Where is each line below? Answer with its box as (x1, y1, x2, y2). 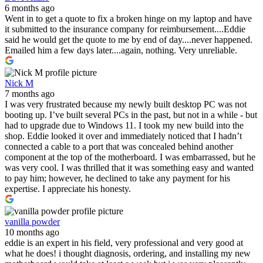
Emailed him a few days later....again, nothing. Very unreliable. (5, 45, 237, 55)
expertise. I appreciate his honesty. (5, 183, 131, 194)
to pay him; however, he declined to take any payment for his (5, 173, 230, 183)
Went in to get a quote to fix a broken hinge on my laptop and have (5, 13, 252, 23)
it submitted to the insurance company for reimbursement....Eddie (5, 23, 245, 34)
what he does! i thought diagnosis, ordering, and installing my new (5, 248, 251, 258)
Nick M (5, 77, 33, 88)
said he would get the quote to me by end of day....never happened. (5, 34, 252, 45)
